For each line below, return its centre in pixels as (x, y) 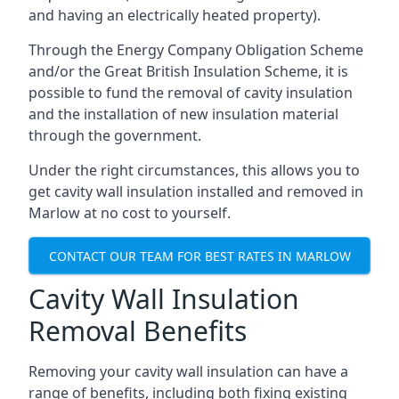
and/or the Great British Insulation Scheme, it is (188, 71)
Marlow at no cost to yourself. (130, 213)
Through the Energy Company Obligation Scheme (196, 50)
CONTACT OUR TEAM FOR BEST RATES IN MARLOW (199, 256)
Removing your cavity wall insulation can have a (188, 371)
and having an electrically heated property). (175, 15)
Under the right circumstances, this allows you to (194, 170)
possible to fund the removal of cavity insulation (191, 93)
